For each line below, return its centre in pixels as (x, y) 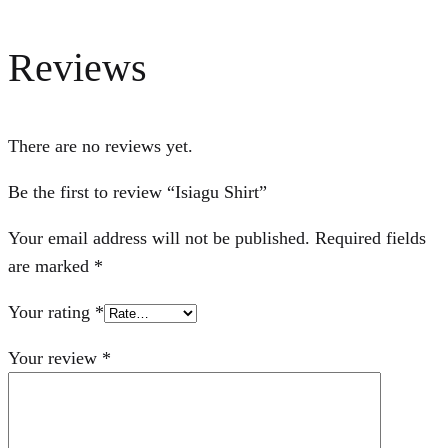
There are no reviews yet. (100, 146)
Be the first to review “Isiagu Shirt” (137, 192)
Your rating (51, 312)
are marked (51, 266)
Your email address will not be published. (159, 238)
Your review (55, 358)
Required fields (370, 238)
